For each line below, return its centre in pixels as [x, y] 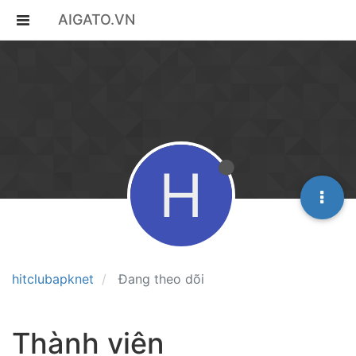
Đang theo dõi [161, 279]
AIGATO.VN [97, 19]
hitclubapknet [53, 279]
